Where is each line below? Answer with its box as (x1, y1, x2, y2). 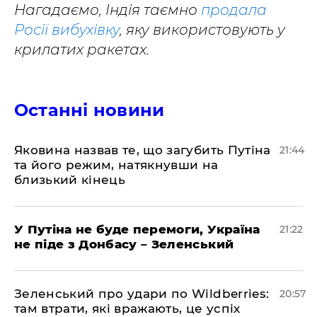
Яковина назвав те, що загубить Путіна (14, 143, 271, 157)
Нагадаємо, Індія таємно (14, 1, 201, 18)
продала (201, 1, 267, 18)
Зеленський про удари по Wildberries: (14, 287, 270, 301)
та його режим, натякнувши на (14, 158, 219, 172)
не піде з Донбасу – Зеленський (14, 237, 234, 251)
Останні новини (14, 100, 165, 120)
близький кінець (14, 173, 126, 187)
